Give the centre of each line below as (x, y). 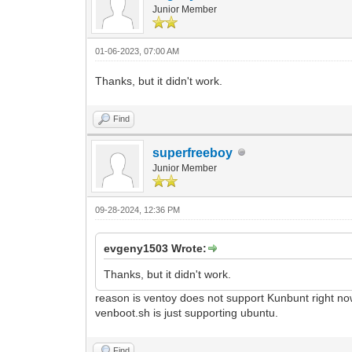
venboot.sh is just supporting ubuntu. (187, 312)
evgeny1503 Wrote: (156, 248)
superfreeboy (193, 152)
